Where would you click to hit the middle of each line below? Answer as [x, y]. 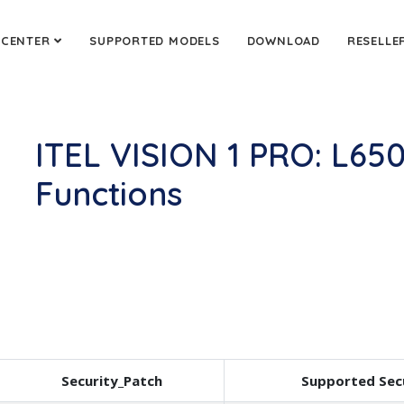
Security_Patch [112, 381]
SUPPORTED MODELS [155, 41]
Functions [109, 193]
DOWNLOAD [283, 41]
